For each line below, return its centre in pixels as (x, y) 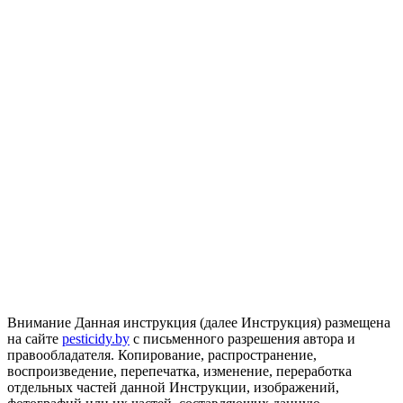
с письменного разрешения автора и (242, 339)
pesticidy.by (96, 339)
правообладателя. (61, 355)
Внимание (39, 323)
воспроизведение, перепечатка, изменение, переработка (179, 372)
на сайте (35, 339)
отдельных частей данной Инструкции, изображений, (173, 388)
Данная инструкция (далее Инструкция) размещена (233, 323)
